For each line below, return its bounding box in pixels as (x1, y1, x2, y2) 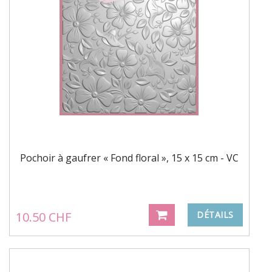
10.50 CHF (16, 208, 71, 225)
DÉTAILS (197, 208, 234, 220)
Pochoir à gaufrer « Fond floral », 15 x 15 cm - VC (20, 151, 239, 165)
